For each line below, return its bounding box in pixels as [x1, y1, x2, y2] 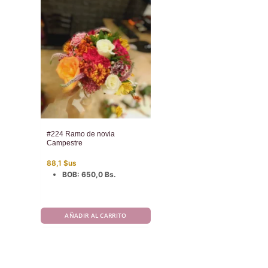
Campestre [47, 138, 83, 147]
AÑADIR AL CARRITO [65, 211, 127, 220]
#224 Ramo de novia [47, 129, 115, 138]
